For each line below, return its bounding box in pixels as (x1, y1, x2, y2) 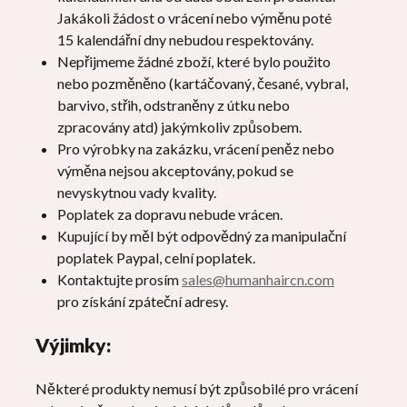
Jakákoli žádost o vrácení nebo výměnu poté (57, 9, 333, 26)
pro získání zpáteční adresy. (57, 293, 229, 310)
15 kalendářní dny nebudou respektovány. (57, 31, 314, 48)
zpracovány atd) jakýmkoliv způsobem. (57, 118, 303, 135)
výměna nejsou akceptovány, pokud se (57, 162, 294, 179)
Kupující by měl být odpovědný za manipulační (57, 227, 347, 244)
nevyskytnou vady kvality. (57, 184, 217, 201)
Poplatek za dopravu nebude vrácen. (57, 205, 283, 223)
